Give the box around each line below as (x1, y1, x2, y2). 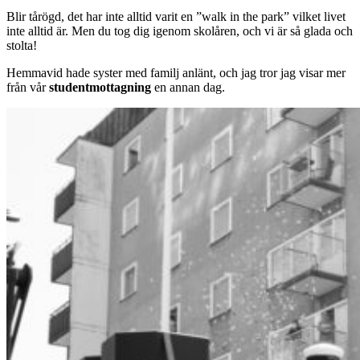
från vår (6, 80, 49, 95)
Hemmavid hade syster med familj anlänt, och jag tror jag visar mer (6, 66, 346, 80)
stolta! (6, 39, 37, 53)
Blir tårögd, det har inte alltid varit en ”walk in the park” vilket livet (6, 10, 346, 24)
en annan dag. (151, 80, 225, 95)
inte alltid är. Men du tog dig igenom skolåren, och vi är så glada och (6, 24, 353, 39)
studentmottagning (49, 80, 151, 95)
